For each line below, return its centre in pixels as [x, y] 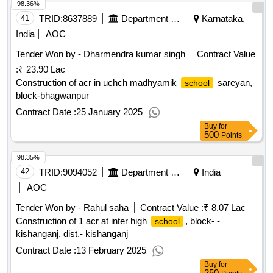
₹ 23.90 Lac [42, 69]
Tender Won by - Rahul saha [72, 208]
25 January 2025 [109, 112]
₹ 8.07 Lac [225, 208]
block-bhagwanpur [52, 96]
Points [232, 136]
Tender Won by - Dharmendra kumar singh [101, 54]
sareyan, [234, 83]
